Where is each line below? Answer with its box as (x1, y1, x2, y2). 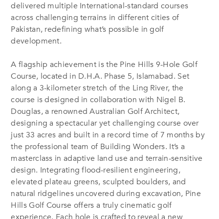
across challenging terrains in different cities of (11, 12, 179, 23)
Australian (89, 106, 126, 117)
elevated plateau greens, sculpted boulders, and (11, 176, 186, 187)
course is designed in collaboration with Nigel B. (11, 94, 186, 105)
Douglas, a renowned (11, 106, 90, 117)
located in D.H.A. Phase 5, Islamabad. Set (40, 70, 190, 82)
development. (11, 35, 62, 46)
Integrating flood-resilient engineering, (40, 164, 180, 175)
